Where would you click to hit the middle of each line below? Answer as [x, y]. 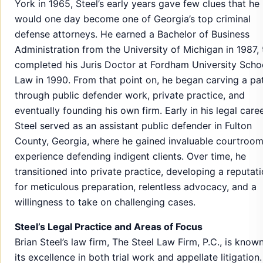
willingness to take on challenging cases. [105, 202]
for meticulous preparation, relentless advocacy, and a [136, 186]
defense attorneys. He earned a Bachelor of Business [132, 34]
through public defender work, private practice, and [130, 95]
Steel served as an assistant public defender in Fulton [133, 125]
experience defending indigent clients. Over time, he [130, 156]
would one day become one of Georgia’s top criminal [133, 18]
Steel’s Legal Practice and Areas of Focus [109, 226]
